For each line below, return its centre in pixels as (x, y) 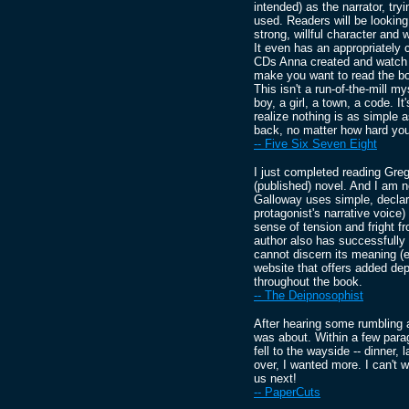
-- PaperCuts (287, 392)
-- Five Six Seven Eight (315, 144)
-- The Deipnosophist (309, 295)
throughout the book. (308, 282)
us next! (275, 378)
